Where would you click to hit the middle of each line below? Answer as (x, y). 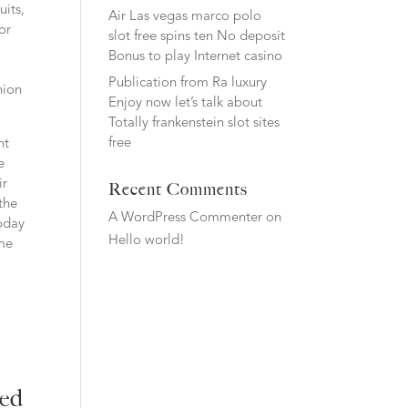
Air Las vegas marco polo (185, 16)
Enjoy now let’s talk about (186, 103)
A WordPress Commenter (186, 218)
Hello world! (147, 241)
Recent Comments (178, 189)
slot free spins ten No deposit (197, 36)
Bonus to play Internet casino (196, 56)
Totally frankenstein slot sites (194, 123)
